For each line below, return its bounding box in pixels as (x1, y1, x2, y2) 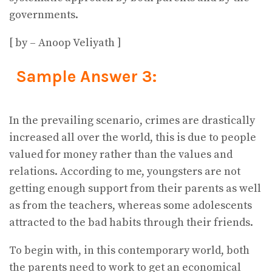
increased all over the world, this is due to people (9, 131, 256, 145)
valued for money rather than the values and (9, 148, 233, 162)
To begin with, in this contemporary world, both (9, 243, 250, 258)
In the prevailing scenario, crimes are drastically (9, 114, 255, 128)
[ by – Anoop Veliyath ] (9, 35, 121, 50)
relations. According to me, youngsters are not (9, 165, 240, 179)
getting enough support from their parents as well (9, 182, 261, 196)
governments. (9, 7, 78, 22)
